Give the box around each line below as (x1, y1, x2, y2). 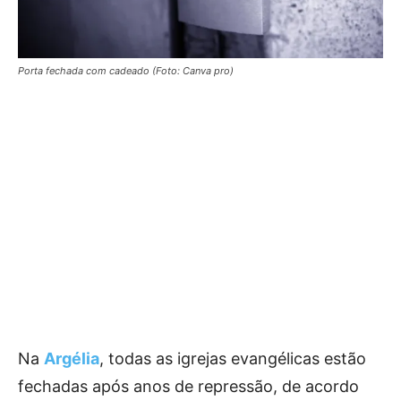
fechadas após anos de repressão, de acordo (18, 377, 359, 397)
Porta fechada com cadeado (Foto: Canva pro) (18, 64, 234, 78)
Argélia (44, 349, 99, 369)
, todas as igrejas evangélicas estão (99, 349, 366, 369)
